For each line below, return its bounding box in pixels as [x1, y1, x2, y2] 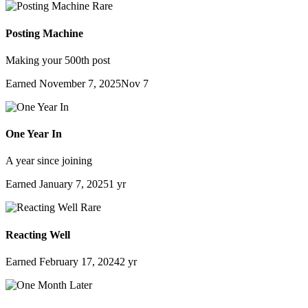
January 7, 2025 [39, 178, 109, 190]
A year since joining [5, 155, 92, 167]
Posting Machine [5, 27, 83, 39]
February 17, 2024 [39, 255, 120, 267]
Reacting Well [5, 228, 70, 241]
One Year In [5, 128, 62, 140]
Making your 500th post [5, 54, 110, 66]
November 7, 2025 [39, 77, 121, 89]
